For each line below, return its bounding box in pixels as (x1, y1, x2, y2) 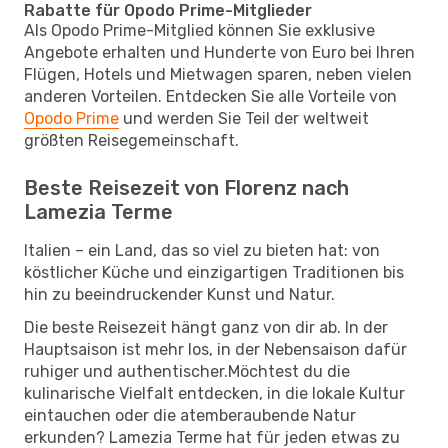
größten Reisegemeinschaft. (24, 130, 239, 150)
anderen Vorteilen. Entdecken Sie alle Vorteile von (24, 86, 397, 106)
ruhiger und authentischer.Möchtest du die (24, 361, 350, 381)
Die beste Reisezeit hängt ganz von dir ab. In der (24, 317, 388, 337)
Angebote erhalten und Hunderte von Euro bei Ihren (24, 42, 415, 62)
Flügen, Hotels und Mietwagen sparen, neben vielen (24, 64, 412, 84)
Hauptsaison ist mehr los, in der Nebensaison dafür (24, 339, 407, 359)
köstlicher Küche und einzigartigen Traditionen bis (24, 262, 404, 282)
